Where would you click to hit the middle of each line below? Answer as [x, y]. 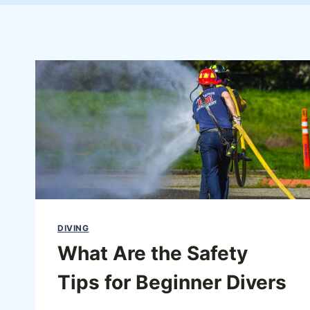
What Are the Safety [153, 253]
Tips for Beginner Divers [172, 282]
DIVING [73, 228]
